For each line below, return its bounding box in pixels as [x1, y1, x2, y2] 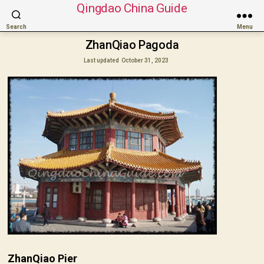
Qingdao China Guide [77, 1, 187, 15]
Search [6, 23, 27, 30]
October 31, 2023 [121, 57, 169, 64]
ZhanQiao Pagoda [85, 38, 179, 52]
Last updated [83, 57, 120, 64]
